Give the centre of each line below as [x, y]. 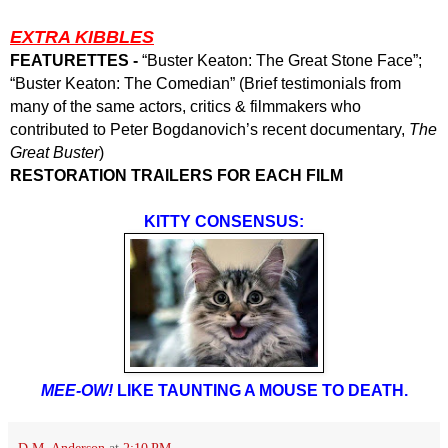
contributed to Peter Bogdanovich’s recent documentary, [209, 130]
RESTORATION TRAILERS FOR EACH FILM [176, 176]
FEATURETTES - [74, 61]
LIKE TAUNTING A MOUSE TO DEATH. [260, 391]
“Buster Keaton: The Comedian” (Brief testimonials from [205, 84]
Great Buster [54, 153]
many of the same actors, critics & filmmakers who [185, 107]
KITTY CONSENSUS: [224, 222]
